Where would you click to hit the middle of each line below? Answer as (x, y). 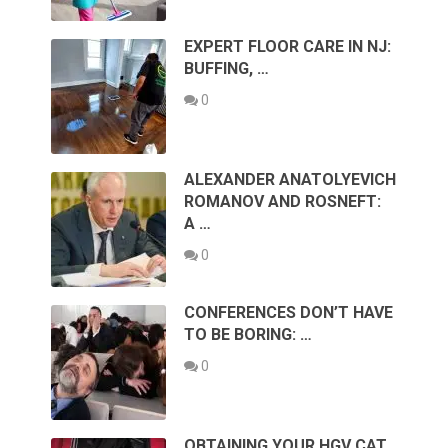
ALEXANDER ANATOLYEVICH (290, 179)
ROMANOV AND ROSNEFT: (283, 201)
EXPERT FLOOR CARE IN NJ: (288, 46)
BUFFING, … (227, 68)
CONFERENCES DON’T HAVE (289, 312)
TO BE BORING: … (248, 334)
